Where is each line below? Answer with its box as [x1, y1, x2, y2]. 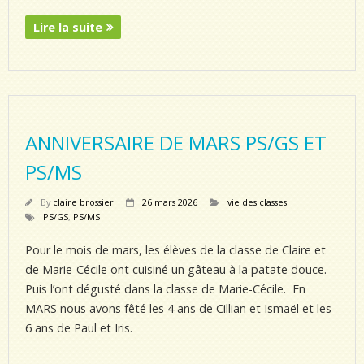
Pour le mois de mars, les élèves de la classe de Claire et [25, 242, 326, 258]
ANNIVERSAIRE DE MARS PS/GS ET [25, 129, 327, 156]
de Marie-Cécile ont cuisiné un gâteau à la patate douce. [25, 262, 327, 277]
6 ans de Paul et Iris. [25, 320, 132, 336]
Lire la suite [33, 19, 102, 35]
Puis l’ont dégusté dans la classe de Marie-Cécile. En [25, 281, 305, 297]
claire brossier [53, 196, 114, 208]
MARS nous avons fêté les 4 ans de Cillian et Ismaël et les [25, 301, 331, 316]
